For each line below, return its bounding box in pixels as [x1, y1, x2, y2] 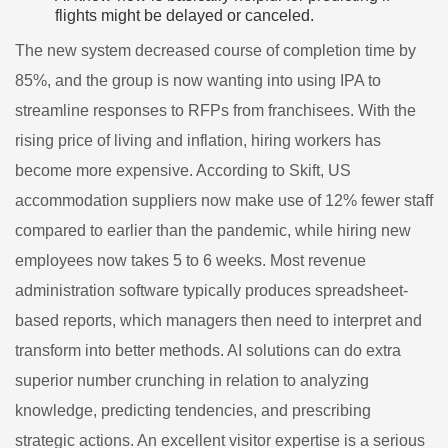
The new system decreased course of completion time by [15, 42, 416, 59]
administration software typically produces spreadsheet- [15, 282, 408, 299]
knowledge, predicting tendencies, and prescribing [15, 402, 371, 419]
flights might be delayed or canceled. [55, 7, 314, 24]
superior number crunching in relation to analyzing [15, 372, 369, 389]
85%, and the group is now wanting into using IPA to [15, 72, 381, 89]
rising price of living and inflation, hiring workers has [15, 132, 381, 149]
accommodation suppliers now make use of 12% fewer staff [15, 192, 433, 209]
